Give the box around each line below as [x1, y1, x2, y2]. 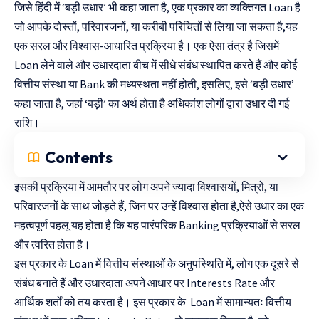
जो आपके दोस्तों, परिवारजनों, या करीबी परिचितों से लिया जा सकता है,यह [14, 19, 298, 33]
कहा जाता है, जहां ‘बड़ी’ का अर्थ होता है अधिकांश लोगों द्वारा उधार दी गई [14, 96, 289, 110]
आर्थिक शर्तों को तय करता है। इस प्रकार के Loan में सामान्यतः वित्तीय [14, 295, 291, 309]
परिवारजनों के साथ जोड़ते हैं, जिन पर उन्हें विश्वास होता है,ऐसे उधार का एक [14, 199, 304, 213]
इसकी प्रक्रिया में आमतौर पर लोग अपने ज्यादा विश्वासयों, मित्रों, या [14, 179, 278, 194]
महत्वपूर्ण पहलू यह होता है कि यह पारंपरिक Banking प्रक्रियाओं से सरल [14, 218, 300, 232]
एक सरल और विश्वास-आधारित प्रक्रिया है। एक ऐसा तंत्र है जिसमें [14, 38, 279, 53]
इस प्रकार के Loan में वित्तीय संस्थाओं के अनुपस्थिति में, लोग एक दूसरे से [14, 256, 299, 271]
